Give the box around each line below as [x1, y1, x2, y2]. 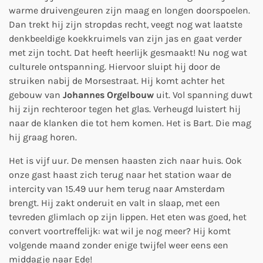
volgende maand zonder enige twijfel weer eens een [9, 240, 228, 251]
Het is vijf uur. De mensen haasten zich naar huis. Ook [9, 155, 242, 166]
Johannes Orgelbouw [63, 89, 154, 100]
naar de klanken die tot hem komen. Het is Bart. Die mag [9, 117, 251, 129]
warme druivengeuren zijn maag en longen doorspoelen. [9, 5, 250, 16]
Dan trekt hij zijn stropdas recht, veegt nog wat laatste [9, 19, 242, 30]
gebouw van [9, 89, 63, 100]
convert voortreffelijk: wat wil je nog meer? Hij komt [9, 225, 231, 237]
